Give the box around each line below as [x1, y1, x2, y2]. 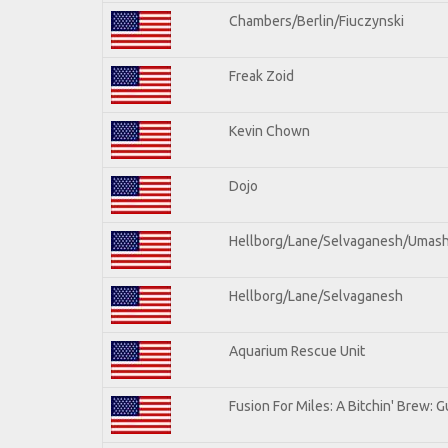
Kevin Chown [229, 122, 310, 139]
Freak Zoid [229, 67, 294, 84]
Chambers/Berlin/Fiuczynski [229, 12, 404, 29]
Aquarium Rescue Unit [229, 342, 365, 359]
